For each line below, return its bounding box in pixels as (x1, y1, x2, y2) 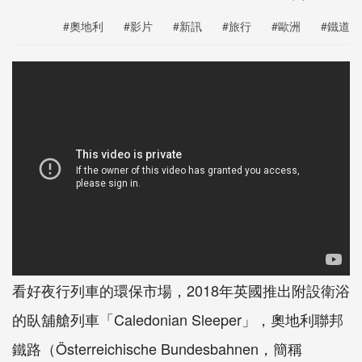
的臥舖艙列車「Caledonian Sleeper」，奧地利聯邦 (12, 309, 343, 330)
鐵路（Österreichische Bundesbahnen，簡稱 (12, 338, 302, 360)
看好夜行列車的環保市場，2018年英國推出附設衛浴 (12, 280, 350, 301)
